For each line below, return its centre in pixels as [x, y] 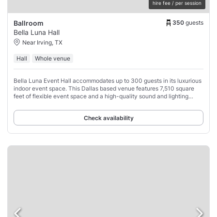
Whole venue [53, 59]
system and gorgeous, [43, 104]
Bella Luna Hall [37, 32]
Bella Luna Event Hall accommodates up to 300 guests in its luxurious [108, 81]
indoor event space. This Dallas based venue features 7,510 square [104, 89]
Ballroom [29, 23]
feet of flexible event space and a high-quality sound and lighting [101, 96]
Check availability [108, 118]
